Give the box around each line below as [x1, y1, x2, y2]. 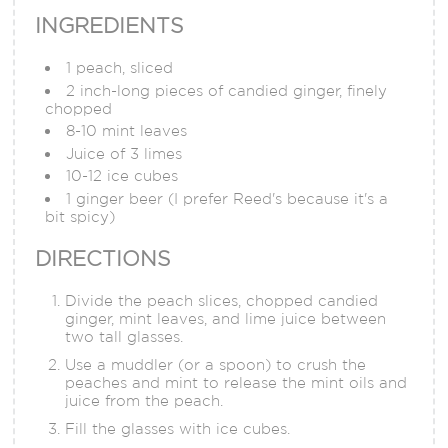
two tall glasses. [65, 327, 184, 345]
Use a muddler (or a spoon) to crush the [65, 355, 367, 373]
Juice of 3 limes [66, 144, 183, 162]
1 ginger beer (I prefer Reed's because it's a [66, 189, 389, 207]
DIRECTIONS [35, 246, 171, 270]
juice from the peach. [65, 391, 224, 409]
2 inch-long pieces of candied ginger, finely [66, 81, 388, 99]
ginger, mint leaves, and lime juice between [65, 309, 387, 327]
